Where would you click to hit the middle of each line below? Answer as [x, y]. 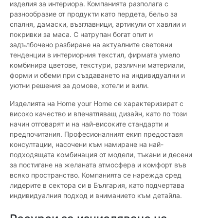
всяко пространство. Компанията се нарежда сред [96, 175]
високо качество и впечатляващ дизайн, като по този [98, 114]
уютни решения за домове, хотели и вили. [79, 86]
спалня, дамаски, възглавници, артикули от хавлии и [98, 24]
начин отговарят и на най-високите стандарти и [89, 124]
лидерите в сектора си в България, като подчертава [97, 185]
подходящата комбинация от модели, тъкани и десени [101, 155]
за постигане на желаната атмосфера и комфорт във [98, 165]
